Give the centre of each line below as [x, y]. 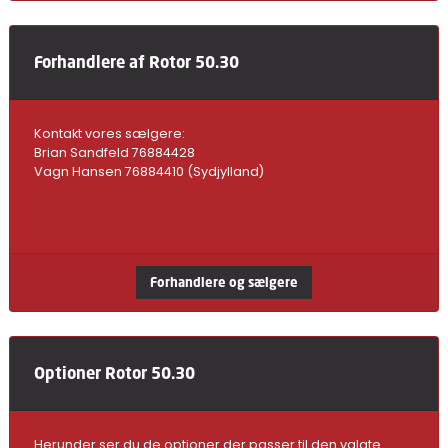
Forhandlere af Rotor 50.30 [136, 62]
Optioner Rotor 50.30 [114, 373]
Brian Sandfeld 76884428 [114, 152]
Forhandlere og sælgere [224, 282]
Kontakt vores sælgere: [109, 133]
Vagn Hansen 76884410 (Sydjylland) [148, 171]
